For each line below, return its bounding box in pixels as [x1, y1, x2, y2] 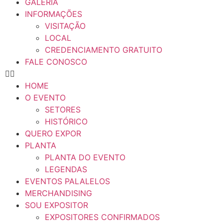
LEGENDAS [45, 164, 87, 174]
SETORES [45, 105, 81, 114]
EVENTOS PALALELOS [25, 176, 110, 186]
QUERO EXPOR [25, 128, 81, 138]
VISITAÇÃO [45, 21, 86, 31]
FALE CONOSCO [25, 57, 87, 67]
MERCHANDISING [25, 188, 92, 198]
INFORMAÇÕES [25, 9, 82, 19]
